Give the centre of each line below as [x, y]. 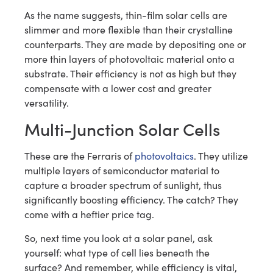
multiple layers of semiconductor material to [122, 171]
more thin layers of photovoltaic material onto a [129, 58]
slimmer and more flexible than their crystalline [129, 29]
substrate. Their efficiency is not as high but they [130, 73]
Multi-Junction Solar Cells [122, 129]
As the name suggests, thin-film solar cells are [126, 15]
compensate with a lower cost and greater [118, 88]
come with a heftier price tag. [89, 214]
